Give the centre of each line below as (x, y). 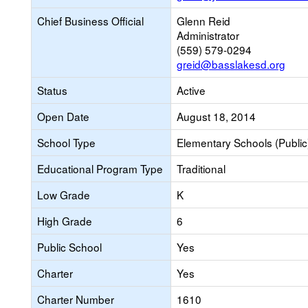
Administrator (208, 35)
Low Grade (64, 195)
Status (52, 90)
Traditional (201, 168)
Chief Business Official (90, 21)
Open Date (63, 116)
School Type (66, 142)
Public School (69, 247)
